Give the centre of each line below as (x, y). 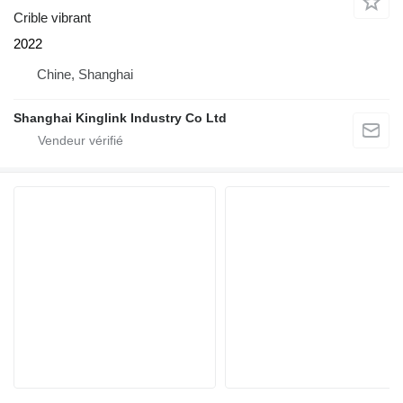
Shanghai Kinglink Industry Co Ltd (120, 118)
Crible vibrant (52, 18)
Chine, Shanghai (85, 75)
